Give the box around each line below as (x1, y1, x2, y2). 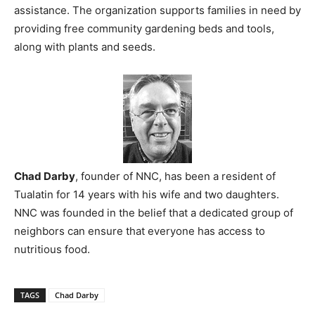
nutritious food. (14, 242, 90, 256)
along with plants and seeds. (14, 39, 155, 53)
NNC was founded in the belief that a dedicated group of (14, 205, 293, 219)
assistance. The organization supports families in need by (14, 3, 301, 17)
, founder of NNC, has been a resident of (75, 169, 276, 183)
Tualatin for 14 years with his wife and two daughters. (14, 187, 279, 201)
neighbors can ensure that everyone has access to (14, 224, 265, 238)
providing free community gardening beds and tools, (14, 21, 274, 35)
